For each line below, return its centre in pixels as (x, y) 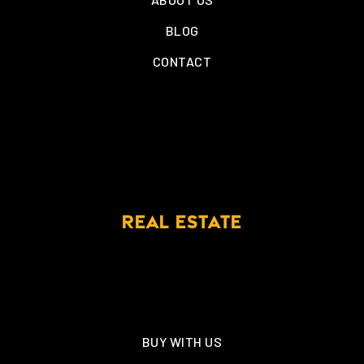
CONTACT (182, 61)
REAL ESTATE (182, 223)
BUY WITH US (182, 342)
